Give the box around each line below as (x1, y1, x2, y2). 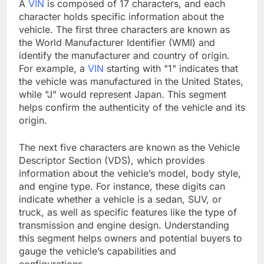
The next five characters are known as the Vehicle (19, 141, 240, 153)
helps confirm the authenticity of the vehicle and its (19, 101, 245, 113)
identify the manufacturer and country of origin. (19, 49, 230, 61)
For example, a (19, 62, 88, 74)
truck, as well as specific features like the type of (19, 206, 237, 218)
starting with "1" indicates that (104, 62, 238, 74)
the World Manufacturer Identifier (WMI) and (19, 36, 215, 48)
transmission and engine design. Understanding (19, 219, 229, 231)
